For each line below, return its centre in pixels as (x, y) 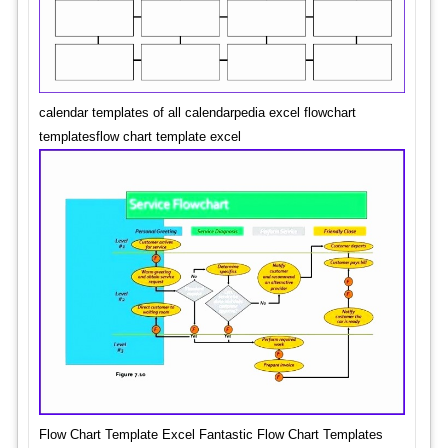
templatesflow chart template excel (139, 136)
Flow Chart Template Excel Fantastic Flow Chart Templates (210, 435)
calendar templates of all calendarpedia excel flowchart (197, 112)
